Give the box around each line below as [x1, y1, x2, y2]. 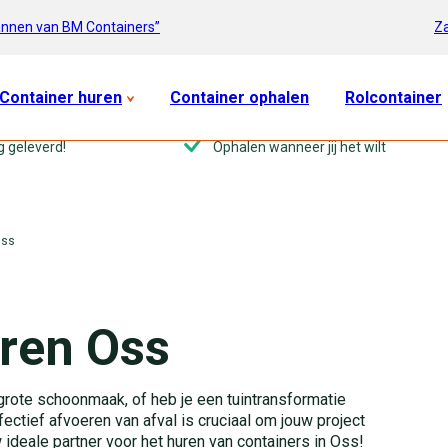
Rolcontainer [345, 87, 442, 107]
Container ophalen [170, 87, 309, 107]
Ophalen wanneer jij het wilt [212, 139, 386, 155]
